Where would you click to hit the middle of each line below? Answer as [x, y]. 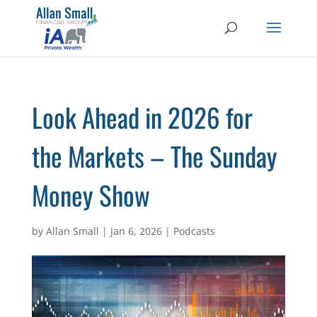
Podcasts [194, 231]
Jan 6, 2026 [136, 231]
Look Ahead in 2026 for [142, 117]
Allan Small [72, 231]
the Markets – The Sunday [154, 156]
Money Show [91, 195]
